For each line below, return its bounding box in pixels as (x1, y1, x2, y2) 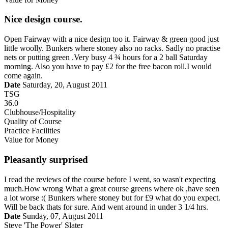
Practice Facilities (4, 126, 60, 135)
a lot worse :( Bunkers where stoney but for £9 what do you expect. (4, 193, 220, 202)
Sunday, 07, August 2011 (20, 211, 103, 220)
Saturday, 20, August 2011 (20, 80, 107, 90)
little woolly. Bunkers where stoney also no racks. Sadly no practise (4, 44, 220, 53)
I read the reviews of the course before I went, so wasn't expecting (4, 175, 216, 184)
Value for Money (4, 135, 59, 145)
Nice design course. (4, 14, 82, 25)
